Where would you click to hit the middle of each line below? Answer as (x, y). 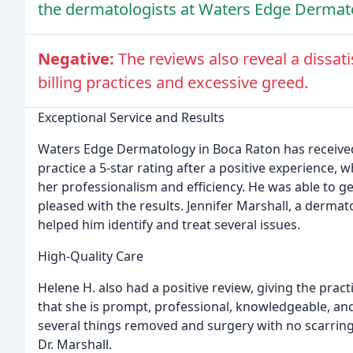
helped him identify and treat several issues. (169, 224)
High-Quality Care (91, 256)
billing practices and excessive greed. (173, 82)
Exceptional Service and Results (131, 117)
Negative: (78, 58)
